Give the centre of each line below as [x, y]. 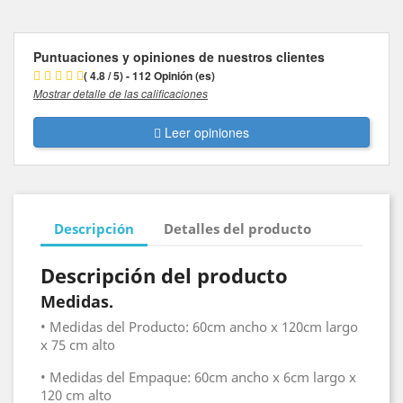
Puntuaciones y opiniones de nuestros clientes [179, 57]
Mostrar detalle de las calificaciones [121, 93]
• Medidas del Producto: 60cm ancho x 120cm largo [199, 327]
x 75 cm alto [78, 345]
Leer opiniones [207, 132]
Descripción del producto [164, 275]
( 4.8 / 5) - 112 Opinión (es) [149, 76]
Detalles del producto [238, 228]
